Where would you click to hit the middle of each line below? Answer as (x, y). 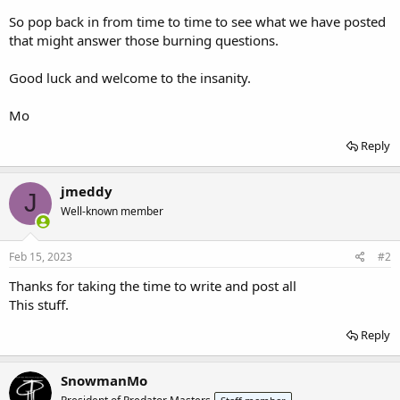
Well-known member (112, 211)
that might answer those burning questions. (144, 40)
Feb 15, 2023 (41, 257)
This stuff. (39, 304)
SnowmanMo (104, 380)
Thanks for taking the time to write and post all (153, 286)
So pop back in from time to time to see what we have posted (197, 21)
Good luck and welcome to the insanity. (130, 77)
